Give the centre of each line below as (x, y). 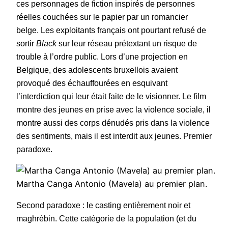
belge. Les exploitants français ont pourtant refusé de (111, 30)
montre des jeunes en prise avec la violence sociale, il (113, 109)
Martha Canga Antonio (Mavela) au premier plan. (112, 183)
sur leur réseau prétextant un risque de (127, 43)
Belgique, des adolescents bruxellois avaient (97, 70)
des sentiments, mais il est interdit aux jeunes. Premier (114, 136)
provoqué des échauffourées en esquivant (92, 83)
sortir (26, 43)
